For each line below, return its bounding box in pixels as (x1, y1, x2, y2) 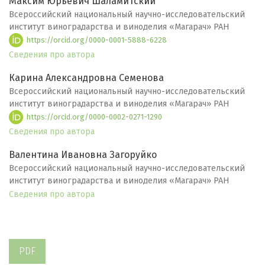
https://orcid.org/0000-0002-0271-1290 (25, 112, 163, 121)
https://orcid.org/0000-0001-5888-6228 (25, 35, 167, 44)
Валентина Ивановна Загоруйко (9, 149, 157, 161)
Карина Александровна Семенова (9, 72, 164, 84)
